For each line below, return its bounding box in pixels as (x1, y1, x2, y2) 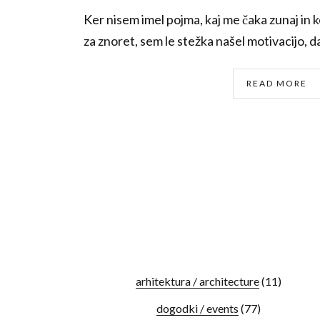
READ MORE (246, 78, 307, 89)
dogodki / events (156, 301, 239, 315)
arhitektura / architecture (136, 274, 259, 288)
